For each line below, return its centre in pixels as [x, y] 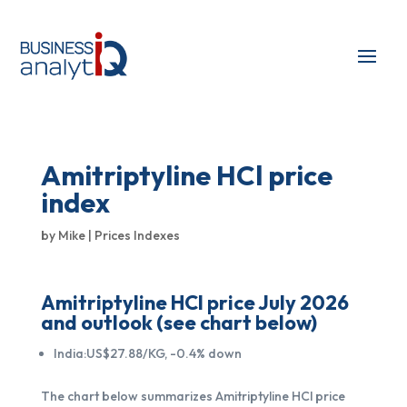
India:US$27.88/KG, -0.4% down [147, 353]
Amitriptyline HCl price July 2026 [194, 303]
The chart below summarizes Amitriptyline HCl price [193, 396]
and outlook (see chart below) [179, 323]
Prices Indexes [137, 235]
